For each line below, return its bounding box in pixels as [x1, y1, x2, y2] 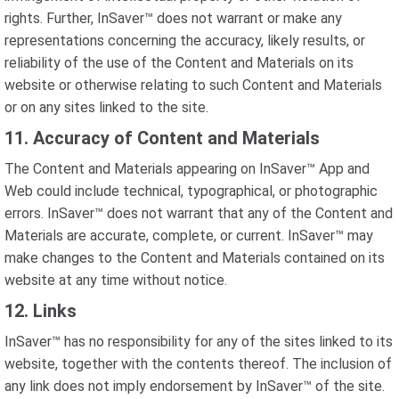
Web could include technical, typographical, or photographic [4, 183, 378, 199]
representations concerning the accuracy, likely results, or [4, 32, 365, 49]
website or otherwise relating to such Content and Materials [4, 77, 382, 94]
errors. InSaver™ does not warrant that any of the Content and [4, 205, 393, 222]
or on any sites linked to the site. [4, 99, 208, 116]
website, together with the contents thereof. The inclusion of [4, 355, 392, 372]
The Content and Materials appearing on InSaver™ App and [4, 160, 370, 177]
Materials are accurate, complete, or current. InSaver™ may [4, 227, 373, 244]
